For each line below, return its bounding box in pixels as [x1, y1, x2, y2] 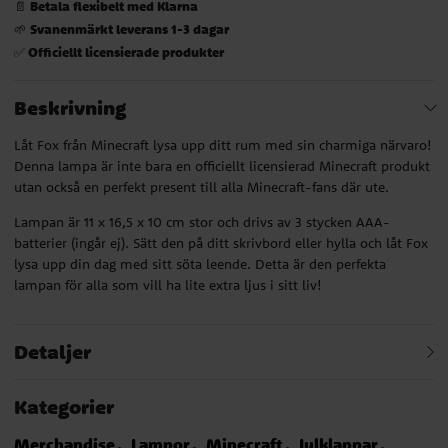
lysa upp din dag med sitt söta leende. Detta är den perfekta [14, 254, 386, 273]
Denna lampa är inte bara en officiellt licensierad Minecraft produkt [14, 156, 430, 175]
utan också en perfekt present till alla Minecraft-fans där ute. [14, 177, 389, 196]
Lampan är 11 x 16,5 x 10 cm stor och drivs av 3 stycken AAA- [14, 212, 390, 231]
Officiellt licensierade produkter [28, 42, 224, 60]
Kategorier [14, 393, 114, 419]
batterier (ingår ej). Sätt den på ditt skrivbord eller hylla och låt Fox [14, 233, 428, 252]
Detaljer [14, 338, 91, 364]
